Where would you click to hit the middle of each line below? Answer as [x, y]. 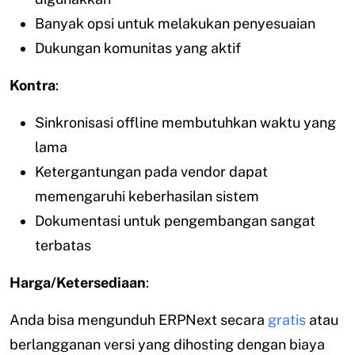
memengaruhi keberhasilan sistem [147, 196]
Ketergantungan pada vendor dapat [151, 171]
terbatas [63, 245]
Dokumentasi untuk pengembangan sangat [175, 220]
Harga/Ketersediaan [78, 282]
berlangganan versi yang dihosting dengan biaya [167, 344]
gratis [287, 319]
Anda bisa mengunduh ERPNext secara [139, 319]
